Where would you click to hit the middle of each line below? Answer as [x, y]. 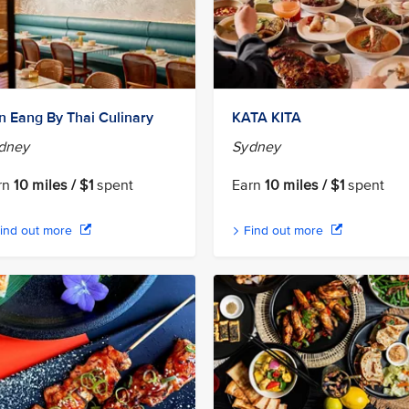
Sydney [257, 147]
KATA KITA [267, 117]
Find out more [283, 230]
